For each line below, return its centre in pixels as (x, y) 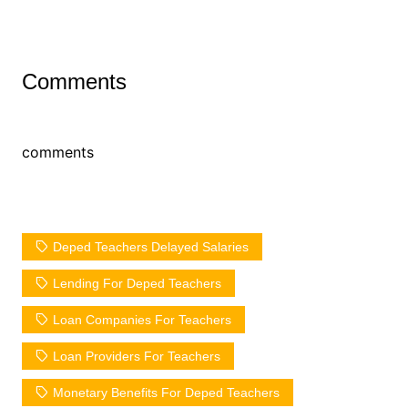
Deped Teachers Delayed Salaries (150, 247)
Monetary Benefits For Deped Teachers (166, 393)
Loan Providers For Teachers (136, 357)
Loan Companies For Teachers (142, 320)
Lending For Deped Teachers (137, 284)
